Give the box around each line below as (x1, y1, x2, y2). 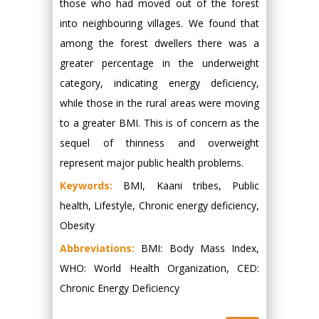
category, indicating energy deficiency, (60, 76, 259, 90)
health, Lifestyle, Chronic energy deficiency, (60, 199, 259, 212)
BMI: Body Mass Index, (141, 241, 259, 255)
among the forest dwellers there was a (60, 36, 259, 50)
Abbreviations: (60, 241, 142, 255)
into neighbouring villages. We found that (60, 16, 259, 30)
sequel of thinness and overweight (60, 136, 259, 150)
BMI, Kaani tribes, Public (123, 179, 259, 192)
